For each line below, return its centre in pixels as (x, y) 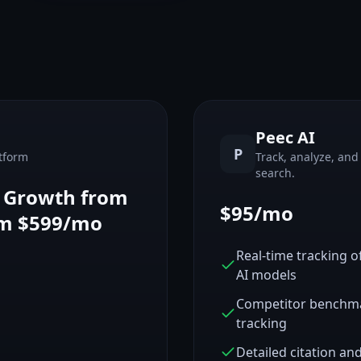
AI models (266, 275)
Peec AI (286, 137)
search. (276, 173)
